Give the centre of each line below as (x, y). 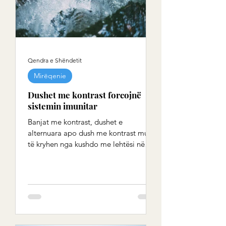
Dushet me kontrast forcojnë (84, 95)
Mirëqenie (50, 76)
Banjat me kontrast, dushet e (75, 122)
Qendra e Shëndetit (55, 60)
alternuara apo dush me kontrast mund (92, 133)
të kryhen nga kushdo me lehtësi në (86, 144)
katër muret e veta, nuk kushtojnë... (86, 155)
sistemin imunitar (63, 106)
